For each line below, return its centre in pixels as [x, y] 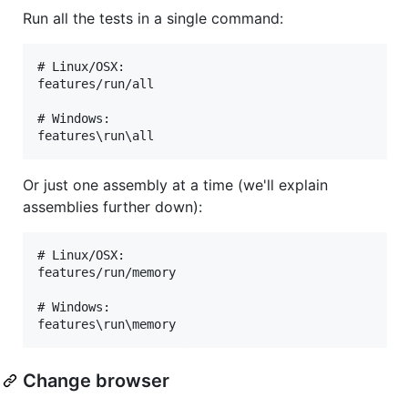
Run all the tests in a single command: [153, 18]
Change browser [96, 380]
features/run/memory [107, 272]
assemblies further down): [112, 206]
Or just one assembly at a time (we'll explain [175, 184]
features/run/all [96, 83]
